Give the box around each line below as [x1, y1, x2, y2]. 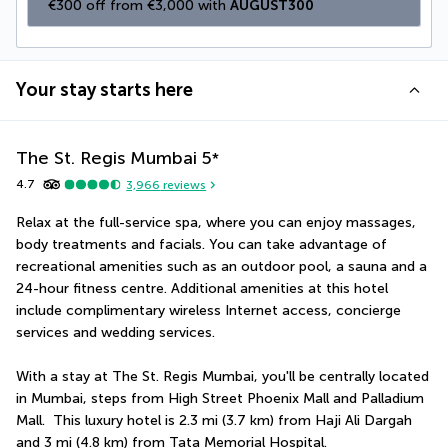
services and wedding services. [16, 324, 215, 342]
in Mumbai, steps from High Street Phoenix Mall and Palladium [16, 390, 424, 408]
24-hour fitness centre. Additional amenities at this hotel [16, 280, 388, 298]
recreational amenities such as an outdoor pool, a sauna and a [16, 258, 427, 276]
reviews [160, 177, 207, 192]
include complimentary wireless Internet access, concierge [16, 302, 401, 320]
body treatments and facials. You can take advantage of [16, 236, 387, 254]
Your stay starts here [16, 79, 193, 102]
